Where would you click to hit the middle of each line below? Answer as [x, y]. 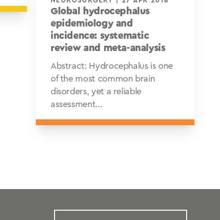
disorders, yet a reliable [96, 91]
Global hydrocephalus [100, 11]
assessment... [76, 104]
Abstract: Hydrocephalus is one [112, 66]
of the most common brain [103, 79]
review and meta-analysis [108, 48]
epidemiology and [92, 24]
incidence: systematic [100, 36]
